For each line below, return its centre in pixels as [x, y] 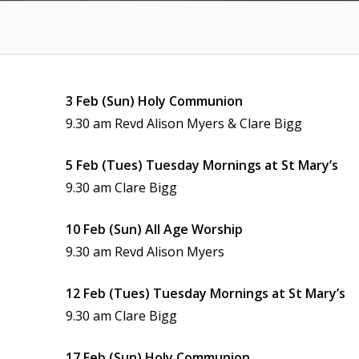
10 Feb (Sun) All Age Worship [154, 229]
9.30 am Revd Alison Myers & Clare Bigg [184, 123]
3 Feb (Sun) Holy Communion [154, 101]
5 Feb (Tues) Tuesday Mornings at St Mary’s [202, 165]
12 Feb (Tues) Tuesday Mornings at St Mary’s [206, 293]
